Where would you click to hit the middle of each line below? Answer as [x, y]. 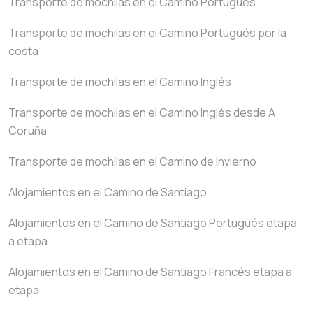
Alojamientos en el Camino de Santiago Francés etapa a [150, 272]
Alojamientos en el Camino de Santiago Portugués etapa [153, 223]
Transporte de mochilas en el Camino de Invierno [132, 162]
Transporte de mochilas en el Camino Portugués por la [147, 33]
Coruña [28, 131]
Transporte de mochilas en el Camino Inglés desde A [142, 113]
